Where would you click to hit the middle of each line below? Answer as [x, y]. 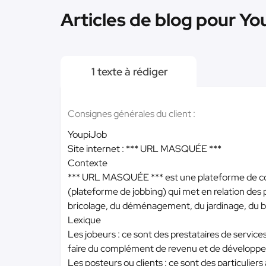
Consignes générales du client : [132, 114]
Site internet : [97, 149]
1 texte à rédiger [129, 72]
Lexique [84, 220]
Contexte [88, 163]
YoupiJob [87, 134]
